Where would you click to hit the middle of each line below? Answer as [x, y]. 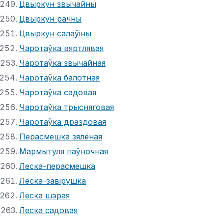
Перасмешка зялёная [61, 136]
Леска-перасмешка [57, 166]
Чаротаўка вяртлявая [61, 48]
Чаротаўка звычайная [62, 63]
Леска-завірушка [53, 180]
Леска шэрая [44, 195]
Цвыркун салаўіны [55, 33]
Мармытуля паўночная [64, 151]
